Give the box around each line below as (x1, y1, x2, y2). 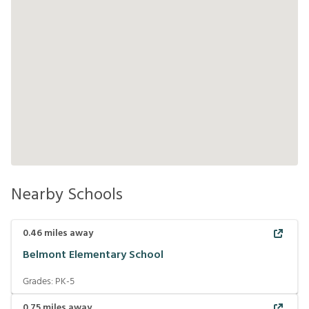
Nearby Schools (11, 182, 123, 208)
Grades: (23, 274, 55, 290)
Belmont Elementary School (23, 246, 163, 264)
